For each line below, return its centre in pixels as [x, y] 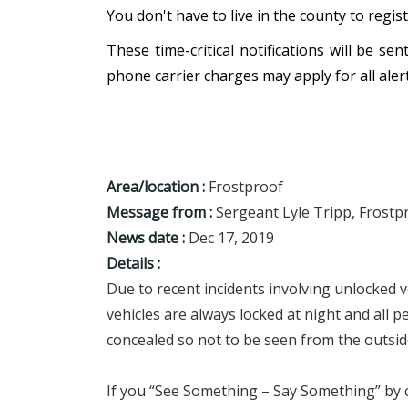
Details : [133, 263]
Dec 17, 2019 [231, 238]
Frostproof [246, 187]
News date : [146, 238]
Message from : [159, 212]
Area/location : [156, 187]
